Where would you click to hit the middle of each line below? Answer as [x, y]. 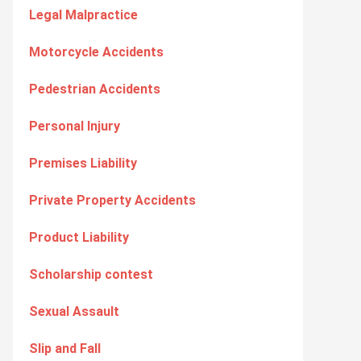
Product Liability [79, 237]
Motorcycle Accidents [96, 52]
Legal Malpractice [83, 15]
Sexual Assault [74, 311]
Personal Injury [75, 126]
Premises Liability [83, 163]
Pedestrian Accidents [95, 89]
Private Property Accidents [112, 200]
